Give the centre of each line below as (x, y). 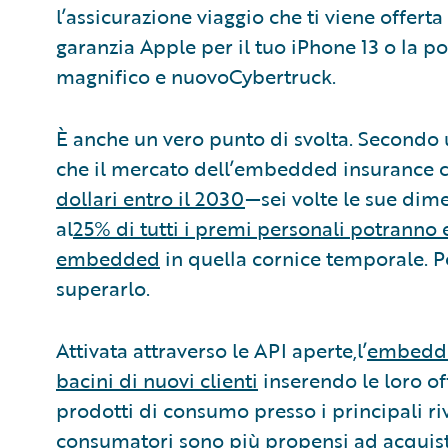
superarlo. (103, 287)
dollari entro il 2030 (150, 197)
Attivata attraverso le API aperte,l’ (211, 349)
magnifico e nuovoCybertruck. (196, 75)
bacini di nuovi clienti (157, 379)
